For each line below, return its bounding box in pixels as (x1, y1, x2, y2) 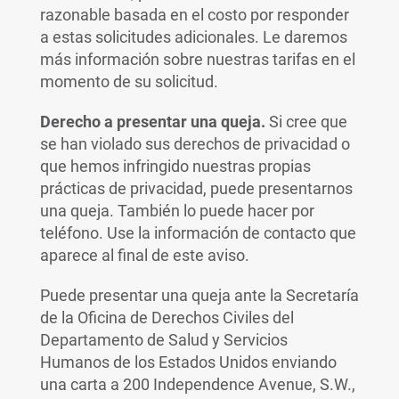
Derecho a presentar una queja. (39, 112, 265, 131)
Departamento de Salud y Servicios (39, 330, 288, 349)
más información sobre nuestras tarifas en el (39, 50, 355, 69)
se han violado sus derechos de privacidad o (39, 134, 350, 153)
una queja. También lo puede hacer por (39, 201, 314, 220)
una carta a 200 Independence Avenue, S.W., (39, 375, 355, 394)
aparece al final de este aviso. (39, 246, 249, 265)
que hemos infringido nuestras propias (39, 157, 311, 175)
